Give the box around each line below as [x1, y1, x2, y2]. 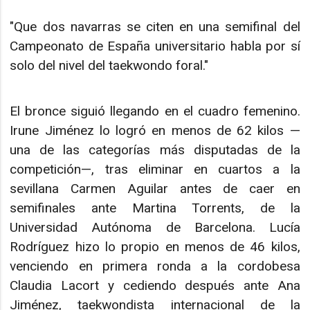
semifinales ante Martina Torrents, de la [10, 200, 300, 217]
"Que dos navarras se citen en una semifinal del [10, 18, 300, 35]
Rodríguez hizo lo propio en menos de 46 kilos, [10, 239, 300, 255]
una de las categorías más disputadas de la [10, 142, 300, 158]
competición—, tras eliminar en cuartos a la [10, 161, 300, 178]
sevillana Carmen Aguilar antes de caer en [10, 181, 300, 197]
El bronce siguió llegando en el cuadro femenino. [10, 103, 300, 120]
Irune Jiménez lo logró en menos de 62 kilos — [10, 122, 300, 139]
